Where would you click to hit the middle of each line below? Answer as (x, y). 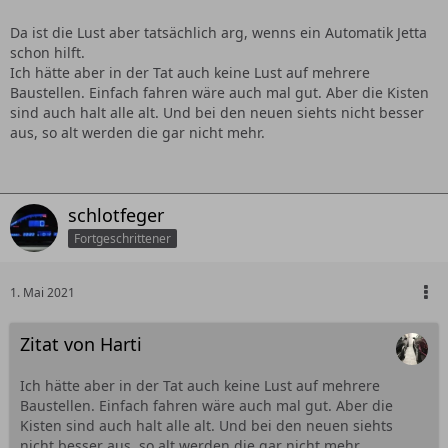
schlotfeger (116, 215)
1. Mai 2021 (42, 293)
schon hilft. (47, 53)
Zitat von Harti (81, 344)
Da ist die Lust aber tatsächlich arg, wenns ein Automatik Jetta (218, 33)
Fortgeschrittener (122, 238)
